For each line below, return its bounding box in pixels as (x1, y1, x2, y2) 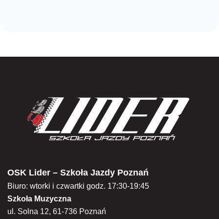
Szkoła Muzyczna (7, 195, 71, 203)
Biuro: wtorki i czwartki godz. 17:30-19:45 (7, 182, 149, 191)
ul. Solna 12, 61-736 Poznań (7, 207, 106, 216)
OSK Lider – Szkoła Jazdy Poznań (7, 168, 149, 178)
